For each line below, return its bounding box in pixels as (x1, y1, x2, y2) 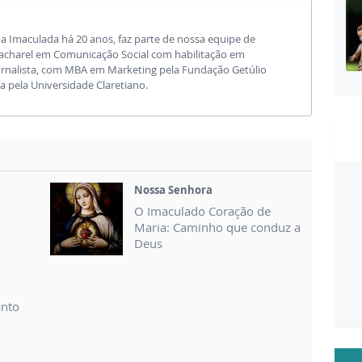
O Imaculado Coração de (134, 202, 271, 219)
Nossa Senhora (134, 182, 213, 197)
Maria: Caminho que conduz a (134, 218, 301, 235)
